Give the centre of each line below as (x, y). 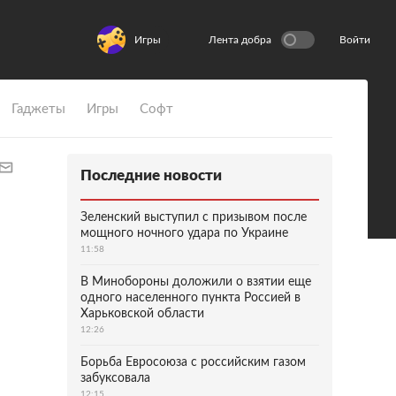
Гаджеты (38, 109)
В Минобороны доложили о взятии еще (196, 282)
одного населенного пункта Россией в (190, 298)
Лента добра (240, 40)
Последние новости (151, 175)
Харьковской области (142, 314)
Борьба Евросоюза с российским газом (193, 362)
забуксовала (115, 378)
